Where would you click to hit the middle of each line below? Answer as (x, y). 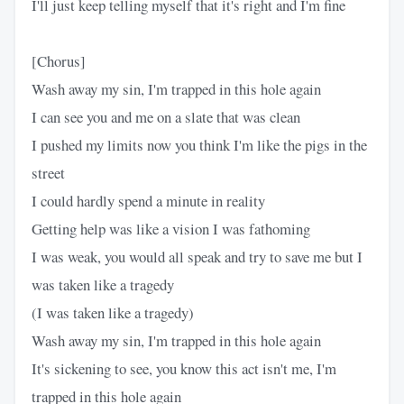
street (48, 172)
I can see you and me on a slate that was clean (166, 116)
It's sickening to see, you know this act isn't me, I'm (184, 368)
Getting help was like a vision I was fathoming (171, 228)
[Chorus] (59, 60)
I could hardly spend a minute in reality (148, 200)
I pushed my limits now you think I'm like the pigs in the (199, 144)
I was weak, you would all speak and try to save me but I (197, 256)
